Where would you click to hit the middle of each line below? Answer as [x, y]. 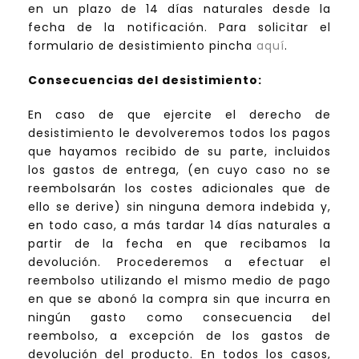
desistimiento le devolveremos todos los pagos [179, 133]
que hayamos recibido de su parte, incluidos [179, 152]
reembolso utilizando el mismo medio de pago [179, 281]
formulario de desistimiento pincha [142, 46]
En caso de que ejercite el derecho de [179, 115]
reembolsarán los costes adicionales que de [179, 189]
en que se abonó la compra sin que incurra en [179, 299]
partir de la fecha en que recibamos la [179, 244]
